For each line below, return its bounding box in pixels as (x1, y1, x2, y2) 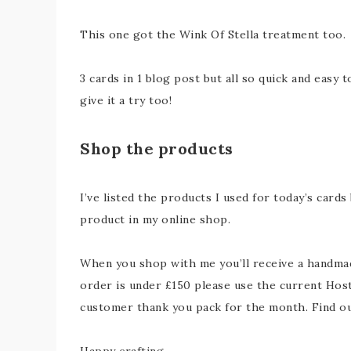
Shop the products (80, 139, 233, 158)
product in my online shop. (80, 212, 230, 226)
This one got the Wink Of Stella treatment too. (80, 27, 346, 42)
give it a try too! (80, 93, 172, 107)
